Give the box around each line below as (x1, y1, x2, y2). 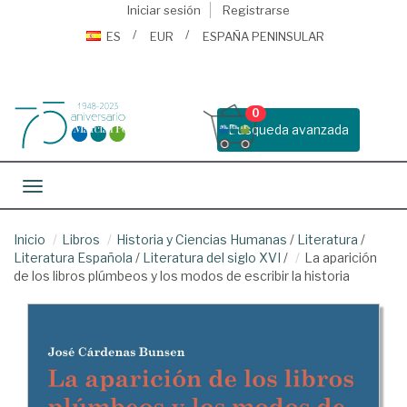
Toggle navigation (32, 180, 141, 195)
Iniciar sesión (126, 3, 201, 17)
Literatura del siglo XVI (143, 250, 281, 265)
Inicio (14, 232, 45, 247)
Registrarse (222, 3, 290, 17)
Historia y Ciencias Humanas (116, 232, 287, 247)
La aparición (304, 250, 377, 265)
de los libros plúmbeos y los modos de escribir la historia (14, 268, 350, 283)
